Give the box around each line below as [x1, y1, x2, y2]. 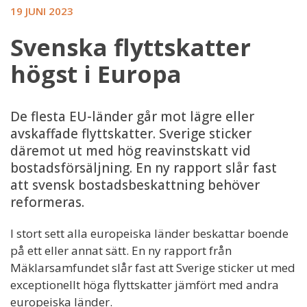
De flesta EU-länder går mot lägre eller [10, 108, 254, 126]
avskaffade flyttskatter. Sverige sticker [10, 125, 251, 143]
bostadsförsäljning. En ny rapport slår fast [10, 159, 277, 177]
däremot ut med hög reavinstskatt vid [10, 142, 251, 160]
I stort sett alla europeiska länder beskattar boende [10, 225, 288, 242]
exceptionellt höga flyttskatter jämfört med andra [10, 277, 279, 293]
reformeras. [10, 193, 84, 212]
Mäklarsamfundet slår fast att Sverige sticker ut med [10, 260, 295, 276]
